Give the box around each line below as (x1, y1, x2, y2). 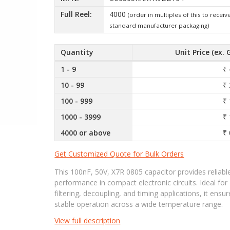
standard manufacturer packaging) (109, 22, 209, 30)
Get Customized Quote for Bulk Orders (54, 148, 184, 159)
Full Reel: (61, 9, 92, 20)
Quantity (61, 47, 94, 57)
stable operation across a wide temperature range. (54, 199, 223, 209)
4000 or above (61, 128, 111, 138)
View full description (54, 215, 121, 225)
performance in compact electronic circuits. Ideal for (54, 177, 228, 187)
